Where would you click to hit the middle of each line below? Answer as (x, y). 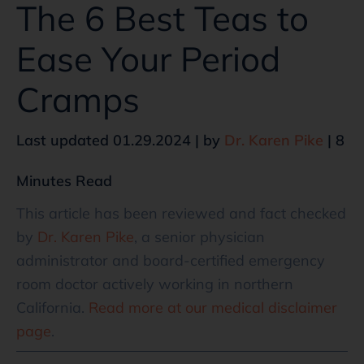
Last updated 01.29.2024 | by (120, 140)
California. (50, 307)
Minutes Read (64, 180)
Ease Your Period (148, 58)
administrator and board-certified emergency (171, 260)
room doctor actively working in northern (155, 284)
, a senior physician (199, 236)
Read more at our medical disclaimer (211, 307)
